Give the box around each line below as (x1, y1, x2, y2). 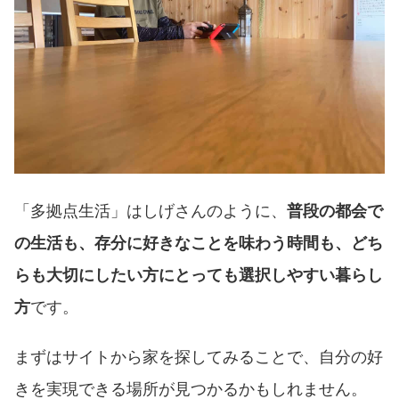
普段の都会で (287, 201, 383, 220)
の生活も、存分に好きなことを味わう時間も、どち (14, 233, 383, 252)
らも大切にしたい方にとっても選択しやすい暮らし (14, 265, 383, 284)
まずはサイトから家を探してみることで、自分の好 (14, 347, 383, 366)
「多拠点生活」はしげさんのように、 (14, 201, 287, 220)
